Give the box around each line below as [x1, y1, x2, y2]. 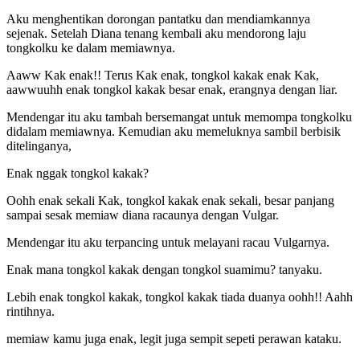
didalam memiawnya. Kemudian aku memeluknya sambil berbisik [6, 124, 341, 138]
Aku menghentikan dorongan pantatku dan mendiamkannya [6, 11, 310, 26]
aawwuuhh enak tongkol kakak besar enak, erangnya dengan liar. [6, 82, 337, 96]
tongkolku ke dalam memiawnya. [6, 40, 175, 55]
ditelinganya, [6, 138, 72, 153]
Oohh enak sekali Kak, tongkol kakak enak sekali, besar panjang [6, 193, 334, 207]
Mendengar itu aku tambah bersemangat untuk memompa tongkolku [6, 109, 352, 124]
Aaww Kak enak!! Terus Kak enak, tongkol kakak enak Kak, [6, 67, 319, 82]
